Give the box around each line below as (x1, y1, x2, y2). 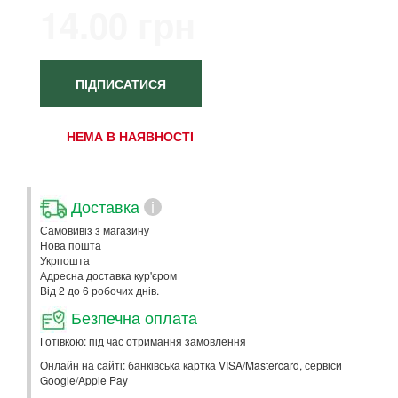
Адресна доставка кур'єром (40, 267, 177, 283)
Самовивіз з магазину (40, 222, 149, 237)
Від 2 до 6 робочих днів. (40, 283, 159, 298)
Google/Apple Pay (40, 372, 128, 387)
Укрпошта (40, 252, 90, 267)
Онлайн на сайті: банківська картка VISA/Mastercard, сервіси (40, 357, 342, 372)
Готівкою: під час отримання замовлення (40, 333, 246, 348)
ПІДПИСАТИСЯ (76, 75, 166, 92)
